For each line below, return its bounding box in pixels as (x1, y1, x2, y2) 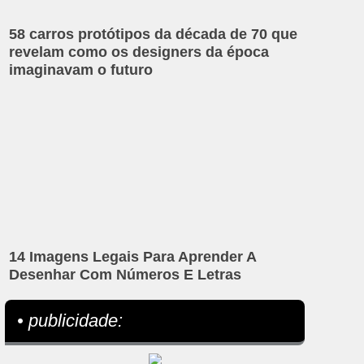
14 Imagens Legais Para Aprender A (9, 248, 257, 265)
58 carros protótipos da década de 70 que (9, 26, 298, 43)
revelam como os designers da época (9, 44, 270, 61)
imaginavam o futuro (9, 62, 154, 79)
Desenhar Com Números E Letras (9, 266, 242, 283)
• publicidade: (17, 310, 123, 331)
